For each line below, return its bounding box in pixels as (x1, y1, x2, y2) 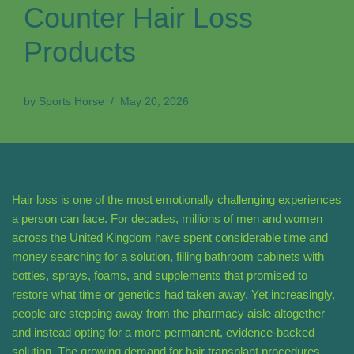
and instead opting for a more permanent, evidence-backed (12, 326, 314, 340)
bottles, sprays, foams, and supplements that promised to (12, 269, 307, 283)
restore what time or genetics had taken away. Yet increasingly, (12, 288, 335, 302)
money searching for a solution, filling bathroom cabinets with (12, 250, 324, 264)
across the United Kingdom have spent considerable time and (12, 231, 328, 245)
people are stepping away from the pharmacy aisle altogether (12, 307, 325, 321)
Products (24, 36, 136, 69)
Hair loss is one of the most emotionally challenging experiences (12, 193, 341, 207)
